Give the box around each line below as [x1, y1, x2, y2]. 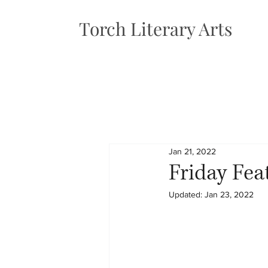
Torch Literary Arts [79, 17, 232, 41]
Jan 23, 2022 [205, 190, 254, 199]
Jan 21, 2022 [169, 146, 216, 156]
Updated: [169, 190, 205, 199]
